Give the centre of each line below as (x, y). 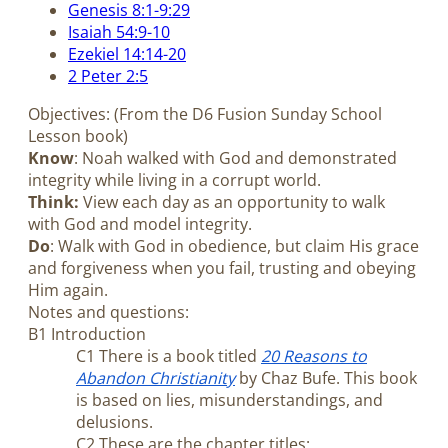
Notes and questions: (108, 312)
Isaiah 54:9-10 (119, 31)
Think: (53, 202)
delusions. (114, 422)
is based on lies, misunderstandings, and (229, 400)
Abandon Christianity (155, 378)
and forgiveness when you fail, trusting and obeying (222, 268)
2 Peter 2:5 (108, 75)
